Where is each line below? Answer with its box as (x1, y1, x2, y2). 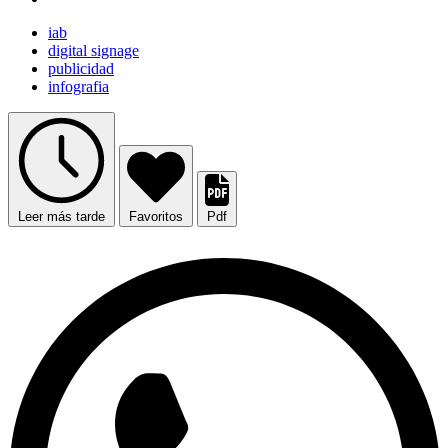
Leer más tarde (18, 209, 105, 225)
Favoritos (129, 209, 183, 225)
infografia (48, 78, 109, 96)
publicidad (48, 60, 114, 78)
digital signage (48, 42, 139, 60)
